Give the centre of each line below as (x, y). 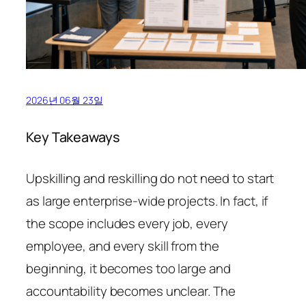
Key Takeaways (73, 137)
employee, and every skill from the (123, 246)
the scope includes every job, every (127, 223)
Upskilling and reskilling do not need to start (150, 178)
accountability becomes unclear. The (131, 291)
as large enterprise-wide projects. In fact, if (147, 200)
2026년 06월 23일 (65, 100)
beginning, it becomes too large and (128, 268)
